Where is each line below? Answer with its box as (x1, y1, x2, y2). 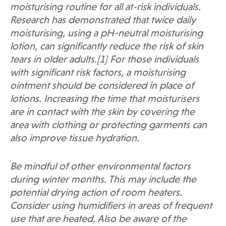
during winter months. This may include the (10, 175, 196, 186)
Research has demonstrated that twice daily (10, 16, 196, 26)
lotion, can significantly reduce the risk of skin (10, 42, 203, 52)
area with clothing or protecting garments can (10, 121, 207, 131)
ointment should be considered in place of (10, 81, 194, 92)
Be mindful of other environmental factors (10, 162, 191, 173)
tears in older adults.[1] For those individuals (10, 55, 199, 66)
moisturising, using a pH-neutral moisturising (10, 29, 203, 39)
